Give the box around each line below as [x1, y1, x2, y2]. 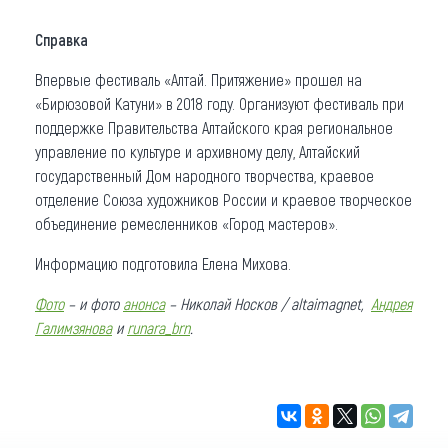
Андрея [371, 294, 412, 314]
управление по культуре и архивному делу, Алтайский [35, 142, 360, 162]
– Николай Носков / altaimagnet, [165, 294, 367, 314]
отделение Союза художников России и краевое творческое [35, 190, 412, 210]
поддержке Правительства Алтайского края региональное [35, 118, 393, 138]
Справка [35, 30, 88, 50]
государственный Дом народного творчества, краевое [35, 166, 374, 186]
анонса [123, 294, 165, 314]
